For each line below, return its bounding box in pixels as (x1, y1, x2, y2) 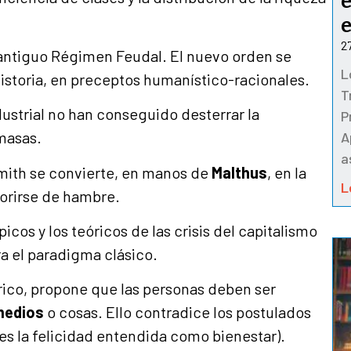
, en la (267, 162, 306, 182)
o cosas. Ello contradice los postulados (44, 302, 311, 322)
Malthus (212, 162, 267, 182)
